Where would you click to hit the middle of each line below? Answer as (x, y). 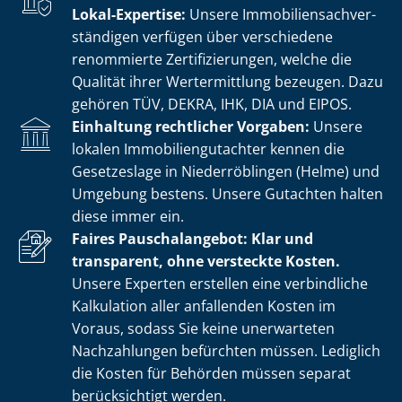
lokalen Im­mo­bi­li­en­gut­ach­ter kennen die (208, 149)
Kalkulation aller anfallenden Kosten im (204, 306)
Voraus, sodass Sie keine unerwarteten (203, 328)
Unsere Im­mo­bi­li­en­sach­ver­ (281, 14)
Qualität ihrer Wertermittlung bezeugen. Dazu (227, 81)
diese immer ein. (128, 216)
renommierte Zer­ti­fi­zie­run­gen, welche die (212, 59)
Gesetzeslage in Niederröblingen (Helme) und (226, 171)
